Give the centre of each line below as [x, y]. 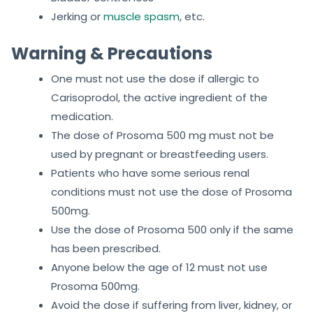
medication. [82, 117]
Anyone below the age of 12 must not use [159, 268]
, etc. [192, 17]
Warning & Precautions [112, 54]
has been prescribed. [106, 249]
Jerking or [77, 17]
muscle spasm [141, 17]
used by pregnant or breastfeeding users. [160, 154]
